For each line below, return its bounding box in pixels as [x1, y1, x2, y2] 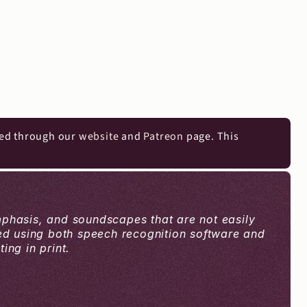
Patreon [143, 129, 184, 144]
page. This [184, 129, 239, 144]
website [78, 129, 119, 144]
